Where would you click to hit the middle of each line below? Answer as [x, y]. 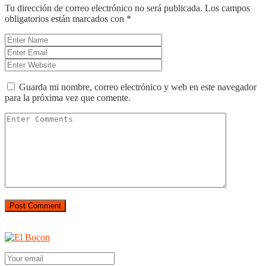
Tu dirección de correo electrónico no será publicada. [104, 8]
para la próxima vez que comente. [68, 98]
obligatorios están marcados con [66, 19]
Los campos [227, 8]
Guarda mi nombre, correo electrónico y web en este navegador [138, 87]
